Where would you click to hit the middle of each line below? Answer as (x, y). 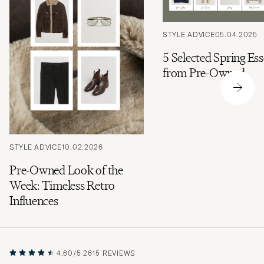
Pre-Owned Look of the (66, 170)
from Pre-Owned (204, 73)
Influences (34, 201)
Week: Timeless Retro (62, 186)
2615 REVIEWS (109, 253)
